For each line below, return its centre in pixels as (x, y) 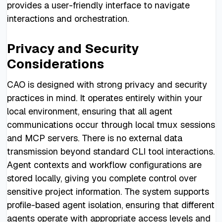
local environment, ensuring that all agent (89, 111)
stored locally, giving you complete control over (102, 178)
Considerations (55, 64)
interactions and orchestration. (68, 18)
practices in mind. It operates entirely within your (105, 98)
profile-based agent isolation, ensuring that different (111, 205)
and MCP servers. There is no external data (94, 138)
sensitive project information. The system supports (108, 191)
